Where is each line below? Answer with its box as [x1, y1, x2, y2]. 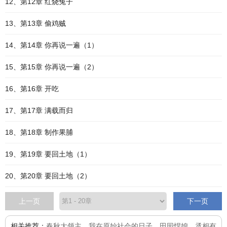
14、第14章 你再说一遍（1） [5, 41, 98, 49]
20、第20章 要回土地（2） [5, 172, 91, 180]
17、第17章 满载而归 [5, 106, 73, 115]
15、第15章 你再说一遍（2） [5, 63, 98, 71]
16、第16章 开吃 [5, 85, 59, 93]
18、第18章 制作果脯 [5, 128, 73, 136]
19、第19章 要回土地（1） [5, 150, 91, 158]
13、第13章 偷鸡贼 [5, 19, 66, 27]
